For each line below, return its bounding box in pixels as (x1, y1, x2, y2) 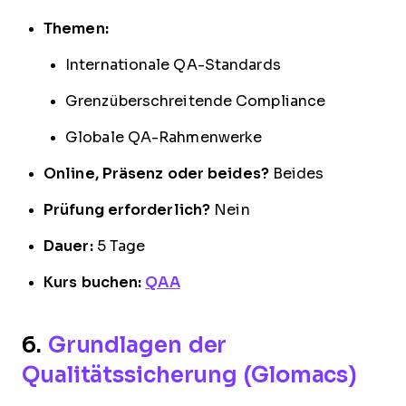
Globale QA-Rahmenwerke (65, 129, 263, 145)
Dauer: (43, 237, 93, 254)
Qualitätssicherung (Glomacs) (22, 362, 358, 387)
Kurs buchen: (43, 274, 142, 290)
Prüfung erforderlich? (43, 201, 211, 217)
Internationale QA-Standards (65, 56, 281, 72)
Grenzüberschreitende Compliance (65, 92, 326, 109)
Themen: (43, 20, 109, 36)
